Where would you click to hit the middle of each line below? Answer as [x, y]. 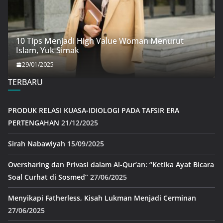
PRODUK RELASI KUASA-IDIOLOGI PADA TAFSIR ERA [94, 111]
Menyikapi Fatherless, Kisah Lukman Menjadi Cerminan [102, 198]
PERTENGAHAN [34, 123]
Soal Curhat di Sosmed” [48, 177]
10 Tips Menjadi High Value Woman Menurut [100, 41]
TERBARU [25, 82]
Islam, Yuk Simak [48, 51]
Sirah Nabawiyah [37, 144]
